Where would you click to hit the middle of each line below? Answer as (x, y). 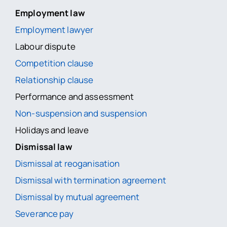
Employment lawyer (54, 29)
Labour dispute (45, 46)
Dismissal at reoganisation (67, 163)
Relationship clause (54, 80)
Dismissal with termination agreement (90, 180)
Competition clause (54, 63)
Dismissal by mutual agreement (77, 197)
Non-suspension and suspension (81, 113)
